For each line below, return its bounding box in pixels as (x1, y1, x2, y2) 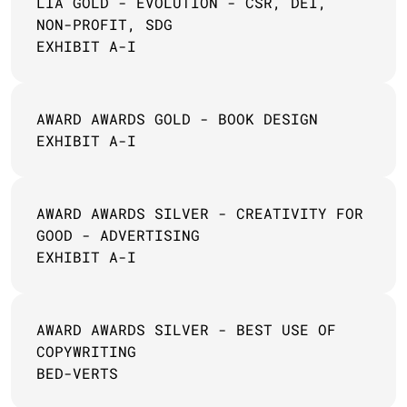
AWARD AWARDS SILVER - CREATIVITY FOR (36, 203, 363, 223)
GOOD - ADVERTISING (36, 225, 200, 244)
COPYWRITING (36, 342, 136, 361)
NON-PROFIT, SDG (36, 15, 173, 34)
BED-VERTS (36, 363, 118, 382)
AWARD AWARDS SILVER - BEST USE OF (36, 320, 336, 339)
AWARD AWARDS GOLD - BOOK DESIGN (36, 109, 327, 128)
